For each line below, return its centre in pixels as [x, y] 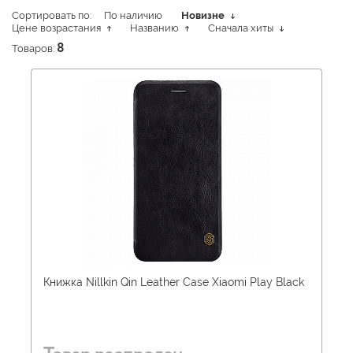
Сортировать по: [52, 15]
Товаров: [34, 48]
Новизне [204, 15]
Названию [156, 28]
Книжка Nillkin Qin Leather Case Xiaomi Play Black [174, 282]
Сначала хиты [242, 28]
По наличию [133, 15]
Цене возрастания [58, 28]
